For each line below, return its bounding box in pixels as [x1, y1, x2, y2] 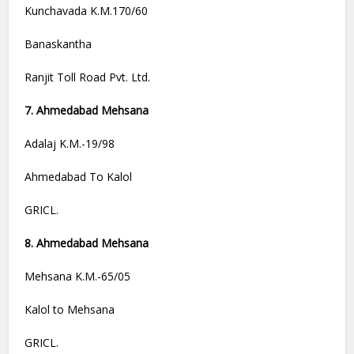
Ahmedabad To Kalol [24, 169, 133, 185]
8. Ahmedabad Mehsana [24, 235, 149, 251]
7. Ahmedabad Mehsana [24, 103, 149, 119]
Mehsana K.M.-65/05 [24, 269, 131, 284]
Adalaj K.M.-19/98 [24, 136, 115, 152]
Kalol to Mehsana [24, 302, 115, 318]
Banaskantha [24, 36, 92, 52]
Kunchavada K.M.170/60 [24, 3, 149, 19]
